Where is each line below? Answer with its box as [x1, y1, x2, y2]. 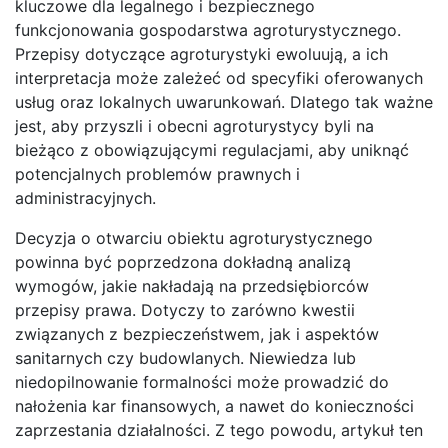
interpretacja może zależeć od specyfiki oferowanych [15, 67, 423, 88]
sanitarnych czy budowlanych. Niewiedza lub [15, 347, 356, 368]
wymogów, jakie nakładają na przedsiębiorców [15, 275, 369, 296]
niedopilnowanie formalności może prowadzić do [15, 371, 389, 392]
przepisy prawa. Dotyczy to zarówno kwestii [15, 299, 355, 320]
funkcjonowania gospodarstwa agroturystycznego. [15, 19, 401, 40]
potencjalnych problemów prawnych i [15, 163, 300, 184]
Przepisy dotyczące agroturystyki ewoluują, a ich [15, 43, 388, 64]
